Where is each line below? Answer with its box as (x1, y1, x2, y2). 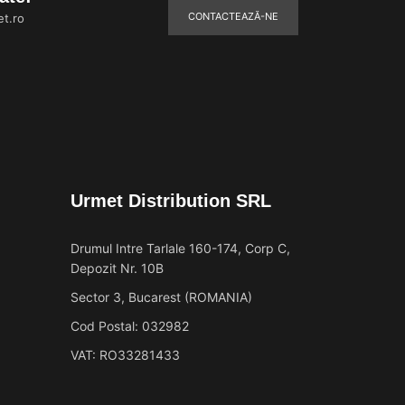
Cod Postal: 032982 (70, 317, 189, 334)
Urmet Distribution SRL (70, 190, 271, 211)
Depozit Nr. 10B (70, 259, 164, 276)
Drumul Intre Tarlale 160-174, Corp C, (70, 240, 290, 256)
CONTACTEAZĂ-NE (188, 9, 278, 23)
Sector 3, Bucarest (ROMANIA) (70, 288, 252, 305)
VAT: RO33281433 (70, 346, 180, 363)
